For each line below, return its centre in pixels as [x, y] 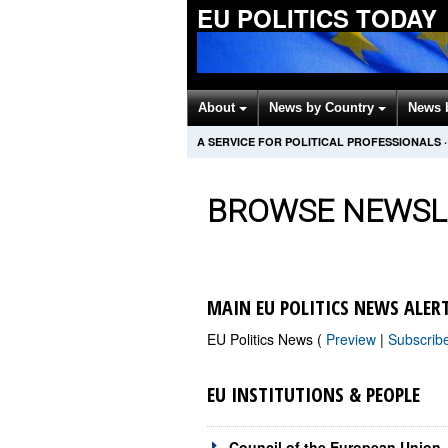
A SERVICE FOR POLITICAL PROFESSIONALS [319, 141]
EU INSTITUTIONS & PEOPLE [313, 395]
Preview [353, 339]
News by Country [323, 107]
